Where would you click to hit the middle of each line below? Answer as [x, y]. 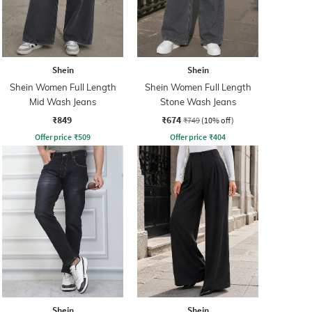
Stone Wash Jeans [198, 101]
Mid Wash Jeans [63, 101]
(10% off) [218, 120]
